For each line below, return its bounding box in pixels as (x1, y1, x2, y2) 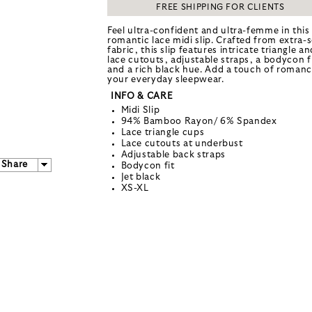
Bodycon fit (120, 161, 175, 171)
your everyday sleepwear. (107, 75, 224, 84)
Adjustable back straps (120, 150, 226, 159)
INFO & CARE (111, 91, 173, 101)
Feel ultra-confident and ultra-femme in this (107, 26, 310, 36)
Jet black (120, 172, 161, 182)
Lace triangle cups (120, 127, 205, 137)
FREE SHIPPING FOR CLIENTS (156, 2, 285, 11)
